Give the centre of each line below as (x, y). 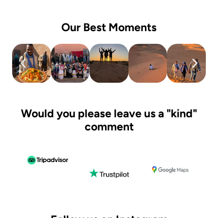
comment (109, 126)
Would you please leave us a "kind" (109, 113)
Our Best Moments (109, 27)
